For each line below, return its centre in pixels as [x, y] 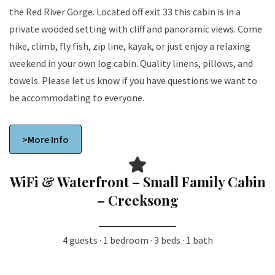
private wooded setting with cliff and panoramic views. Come [136, 29]
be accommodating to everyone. [77, 97]
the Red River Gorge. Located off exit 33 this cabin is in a [53, 11]
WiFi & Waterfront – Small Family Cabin [137, 182]
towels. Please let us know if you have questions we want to [133, 80]
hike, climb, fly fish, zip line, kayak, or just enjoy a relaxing [130, 46]
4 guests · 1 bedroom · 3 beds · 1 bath [137, 240]
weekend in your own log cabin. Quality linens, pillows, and [131, 63]
